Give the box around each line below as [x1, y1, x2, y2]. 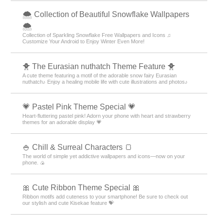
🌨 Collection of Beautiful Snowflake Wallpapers [22, 10, 190, 18]
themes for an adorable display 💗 [22, 119, 102, 125]
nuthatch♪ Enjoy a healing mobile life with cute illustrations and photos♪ [22, 79, 188, 85]
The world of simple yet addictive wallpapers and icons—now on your [22, 153, 185, 159]
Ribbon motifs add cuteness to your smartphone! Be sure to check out [22, 194, 188, 200]
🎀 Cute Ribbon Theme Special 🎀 [22, 183, 141, 192]
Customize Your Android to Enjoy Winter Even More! [22, 38, 145, 44]
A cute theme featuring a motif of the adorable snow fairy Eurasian [22, 73, 177, 78]
